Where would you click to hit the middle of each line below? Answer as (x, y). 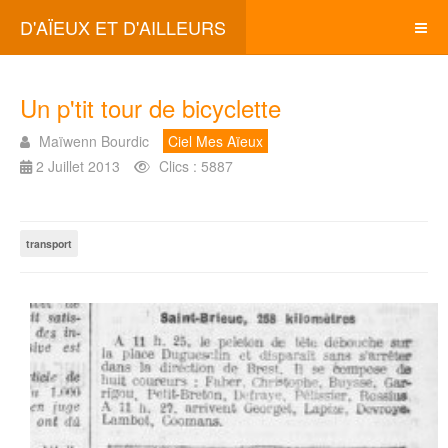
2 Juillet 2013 (78, 166)
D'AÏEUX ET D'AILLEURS (123, 27)
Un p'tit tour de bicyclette (150, 107)
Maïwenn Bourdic (94, 141)
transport (49, 243)
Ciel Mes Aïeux (215, 141)
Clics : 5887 (196, 166)
